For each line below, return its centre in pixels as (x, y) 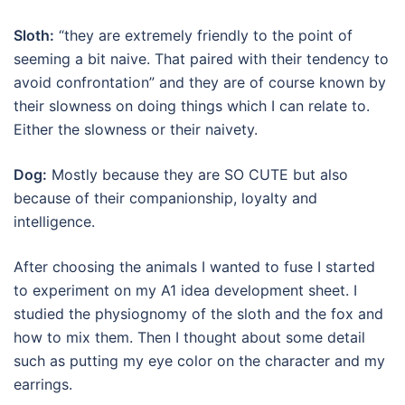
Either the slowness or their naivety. (136, 129)
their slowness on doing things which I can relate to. (192, 105)
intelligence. (54, 221)
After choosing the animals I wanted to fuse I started (194, 266)
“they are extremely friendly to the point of (203, 35)
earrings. (43, 384)
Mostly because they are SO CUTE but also (198, 174)
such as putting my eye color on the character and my (199, 360)
